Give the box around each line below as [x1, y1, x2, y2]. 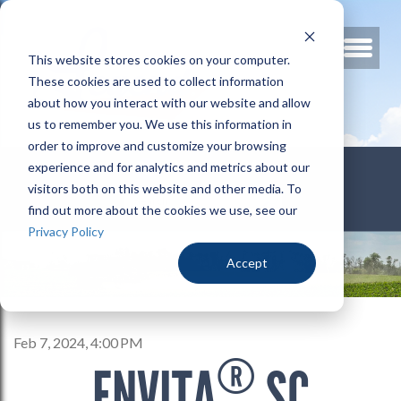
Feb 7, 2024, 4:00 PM [13, 333, 143, 351]
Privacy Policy [27, 223, 104, 239]
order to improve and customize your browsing [27, 137, 286, 153]
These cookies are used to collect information [27, 73, 284, 89]
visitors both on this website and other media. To [27, 180, 302, 196]
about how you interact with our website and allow [27, 94, 311, 110]
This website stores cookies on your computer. [27, 51, 290, 67]
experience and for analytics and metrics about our [27, 158, 310, 175]
